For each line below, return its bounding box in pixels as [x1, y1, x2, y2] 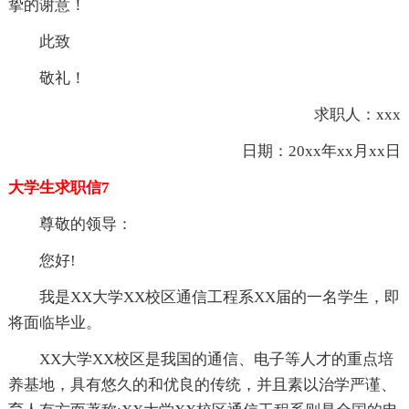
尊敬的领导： [38, 215, 132, 233]
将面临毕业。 [7, 313, 101, 331]
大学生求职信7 [7, 178, 110, 196]
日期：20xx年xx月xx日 [211, 142, 402, 160]
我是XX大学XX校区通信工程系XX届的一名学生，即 [38, 288, 400, 306]
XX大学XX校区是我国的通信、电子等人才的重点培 [38, 350, 393, 368]
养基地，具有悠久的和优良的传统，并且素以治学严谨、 [7, 375, 396, 393]
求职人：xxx [283, 105, 402, 123]
